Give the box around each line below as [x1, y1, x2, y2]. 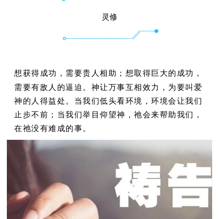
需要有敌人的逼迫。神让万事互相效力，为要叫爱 [14, 82, 202, 92]
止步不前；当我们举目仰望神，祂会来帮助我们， [14, 109, 202, 119]
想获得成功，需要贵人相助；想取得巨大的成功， [14, 68, 202, 78]
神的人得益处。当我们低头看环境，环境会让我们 [14, 96, 202, 106]
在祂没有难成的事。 [14, 123, 91, 133]
